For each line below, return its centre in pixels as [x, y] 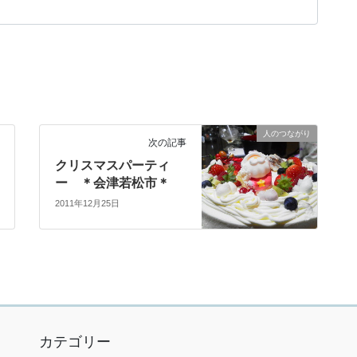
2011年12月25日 [88, 203]
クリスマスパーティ [113, 166]
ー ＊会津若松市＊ [113, 183]
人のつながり [287, 134]
